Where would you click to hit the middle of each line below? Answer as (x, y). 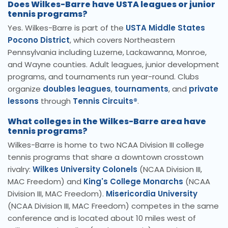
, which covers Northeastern (122, 40)
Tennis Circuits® (105, 101)
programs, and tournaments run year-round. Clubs (103, 77)
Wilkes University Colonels (85, 169)
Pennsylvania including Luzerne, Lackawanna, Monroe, (107, 52)
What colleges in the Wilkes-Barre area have (107, 122)
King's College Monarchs (133, 182)
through (56, 101)
